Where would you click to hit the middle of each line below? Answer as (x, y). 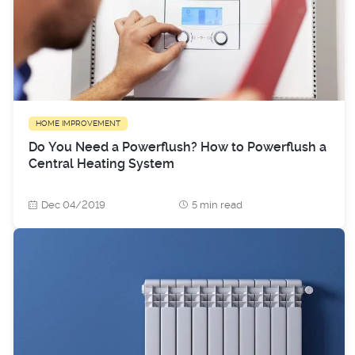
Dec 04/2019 (73, 204)
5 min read (217, 204)
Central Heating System (101, 163)
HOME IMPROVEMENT (78, 123)
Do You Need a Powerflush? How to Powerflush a (177, 147)
